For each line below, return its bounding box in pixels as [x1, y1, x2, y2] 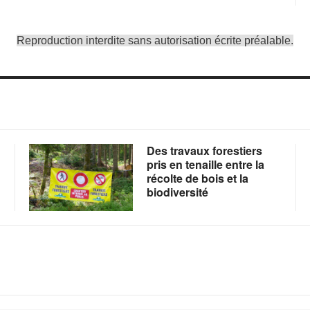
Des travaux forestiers [146, 143, 262, 158]
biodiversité [146, 184, 208, 200]
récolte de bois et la [146, 170, 248, 186]
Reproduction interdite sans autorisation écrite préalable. [17, 35, 293, 46]
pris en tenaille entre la [146, 156, 264, 172]
